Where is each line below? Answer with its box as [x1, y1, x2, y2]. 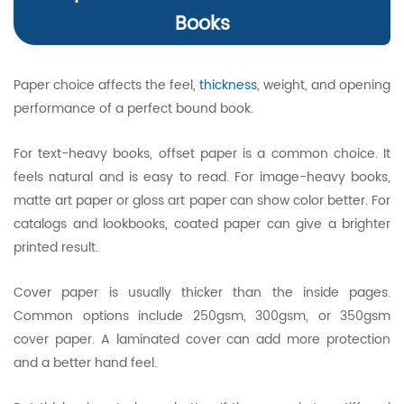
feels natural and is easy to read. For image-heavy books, [14, 167, 390, 188]
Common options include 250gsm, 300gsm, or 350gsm [14, 306, 390, 326]
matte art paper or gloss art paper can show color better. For [14, 190, 390, 211]
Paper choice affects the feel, [14, 75, 199, 96]
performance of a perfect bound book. [14, 98, 253, 119]
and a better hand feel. [14, 353, 157, 373]
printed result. [14, 237, 98, 258]
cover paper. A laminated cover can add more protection [14, 329, 390, 350]
